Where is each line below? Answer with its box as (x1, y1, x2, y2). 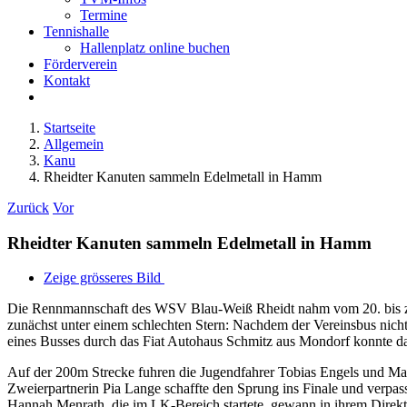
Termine (80, 7, 127, 23)
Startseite (44, 120, 95, 135)
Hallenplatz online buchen (80, 40, 230, 55)
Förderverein (44, 56, 117, 72)
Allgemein (44, 136, 104, 152)
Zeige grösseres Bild (44, 270, 161, 286)
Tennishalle (44, 24, 109, 39)
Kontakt (44, 73, 90, 88)
